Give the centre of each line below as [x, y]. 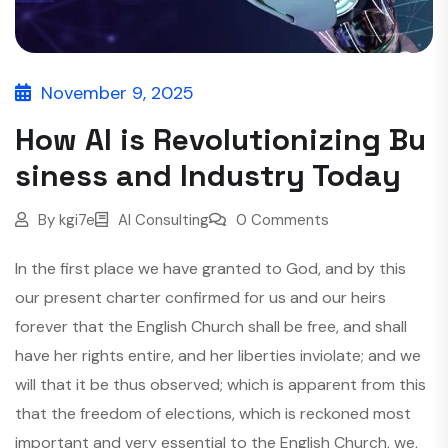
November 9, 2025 [117, 93]
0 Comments [282, 220]
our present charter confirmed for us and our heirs [200, 297]
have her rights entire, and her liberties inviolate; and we [218, 355]
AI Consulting [163, 220]
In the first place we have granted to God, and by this [210, 268]
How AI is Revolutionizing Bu [220, 139]
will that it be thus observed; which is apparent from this [220, 384]
